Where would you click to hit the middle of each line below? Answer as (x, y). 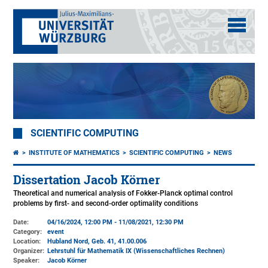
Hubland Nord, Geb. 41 (81, 242)
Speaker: (27, 261)
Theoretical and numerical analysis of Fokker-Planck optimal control (123, 194)
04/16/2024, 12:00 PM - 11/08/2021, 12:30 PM (116, 223)
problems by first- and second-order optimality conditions (106, 204)
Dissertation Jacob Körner (87, 180)
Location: (27, 242)
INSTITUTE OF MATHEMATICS (74, 153)
